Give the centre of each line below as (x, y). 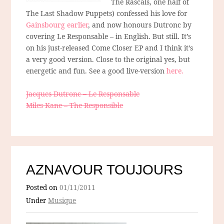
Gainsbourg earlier (57, 24)
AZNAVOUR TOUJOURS (105, 169)
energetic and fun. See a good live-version (96, 70)
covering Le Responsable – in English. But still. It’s (109, 36)
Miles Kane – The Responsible (75, 105)
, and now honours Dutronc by (140, 24)
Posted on (43, 187)
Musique (62, 200)
